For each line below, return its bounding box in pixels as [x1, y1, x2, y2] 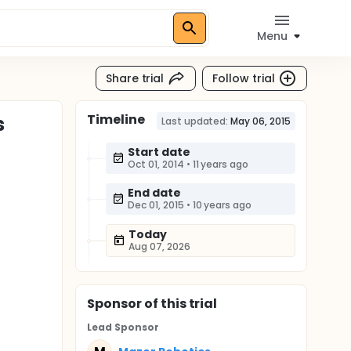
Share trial [105, 70, 165, 86]
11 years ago [192, 157, 249, 171]
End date [128, 185, 181, 201]
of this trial [141, 295, 218, 313]
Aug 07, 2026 [128, 240, 190, 253]
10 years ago [192, 198, 252, 212]
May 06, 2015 [230, 114, 291, 128]
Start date [128, 144, 190, 160]
